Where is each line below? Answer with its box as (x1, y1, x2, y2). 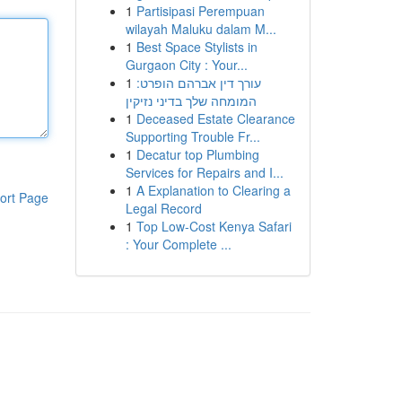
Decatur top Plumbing (135, 145, 259, 163)
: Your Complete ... (125, 235, 232, 253)
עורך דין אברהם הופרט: (135, 74, 261, 92)
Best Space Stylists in (135, 38, 258, 56)
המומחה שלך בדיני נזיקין (125, 92, 257, 109)
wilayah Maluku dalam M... (125, 20, 276, 38)
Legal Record (125, 199, 202, 217)
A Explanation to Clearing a (135, 181, 291, 199)
